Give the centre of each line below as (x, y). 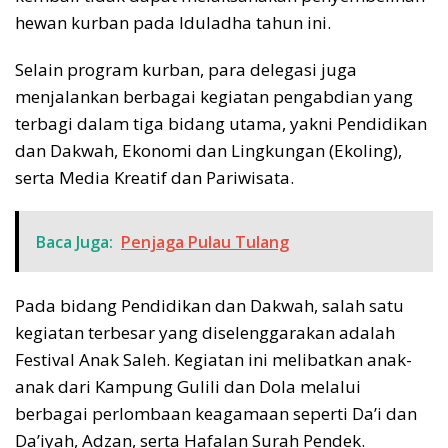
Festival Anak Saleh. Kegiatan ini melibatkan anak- (213, 359)
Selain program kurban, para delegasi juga (186, 69)
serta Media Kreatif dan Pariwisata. (154, 177)
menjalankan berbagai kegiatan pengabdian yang (214, 96)
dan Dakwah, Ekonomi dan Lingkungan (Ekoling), (208, 150)
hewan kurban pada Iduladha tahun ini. (173, 22)
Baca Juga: (74, 241)
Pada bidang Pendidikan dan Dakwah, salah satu (209, 305)
